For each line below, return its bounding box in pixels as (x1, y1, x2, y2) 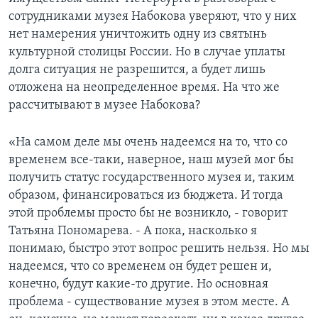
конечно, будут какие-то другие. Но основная (9, 277, 268, 291)
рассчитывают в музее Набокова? (9, 98, 200, 112)
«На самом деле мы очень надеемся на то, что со (9, 135, 287, 149)
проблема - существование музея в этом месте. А (9, 295, 290, 309)
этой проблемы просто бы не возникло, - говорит (9, 206, 287, 220)
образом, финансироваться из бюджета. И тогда (9, 188, 283, 202)
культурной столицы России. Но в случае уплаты (9, 45, 285, 59)
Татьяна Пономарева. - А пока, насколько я (9, 224, 257, 238)
